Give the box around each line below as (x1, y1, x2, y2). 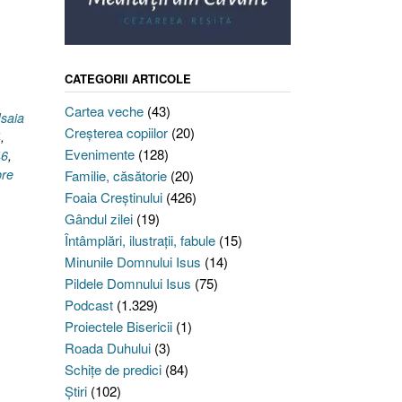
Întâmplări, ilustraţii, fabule (64, 231, 215, 250)
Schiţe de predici (64, 360, 162, 380)
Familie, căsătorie (64, 166, 167, 186)
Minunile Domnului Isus (64, 252, 201, 272)
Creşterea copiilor (64, 123, 168, 143)
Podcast (64, 295, 113, 315)
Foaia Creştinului (64, 188, 162, 207)
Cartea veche (64, 101, 144, 121)
